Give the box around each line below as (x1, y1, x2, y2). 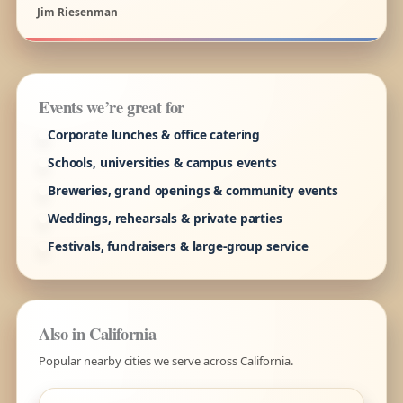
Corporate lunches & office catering (47, 125, 261, 143)
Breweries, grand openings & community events (47, 181, 338, 199)
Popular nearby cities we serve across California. (38, 352, 293, 369)
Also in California (38, 320, 157, 345)
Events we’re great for (38, 94, 184, 119)
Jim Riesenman (36, 4, 118, 19)
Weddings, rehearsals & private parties (47, 209, 282, 227)
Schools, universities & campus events (47, 153, 277, 171)
